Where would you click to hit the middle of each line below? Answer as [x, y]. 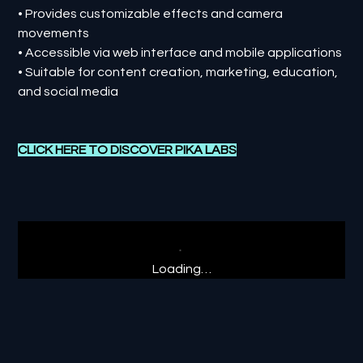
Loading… [181, 269]
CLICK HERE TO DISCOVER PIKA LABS [128, 149]
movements [54, 33]
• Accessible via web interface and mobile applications [180, 52]
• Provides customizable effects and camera [151, 13]
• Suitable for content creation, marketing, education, [178, 72]
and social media [68, 91]
